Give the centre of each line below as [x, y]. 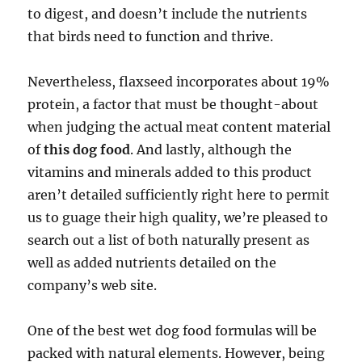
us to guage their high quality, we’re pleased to [178, 217]
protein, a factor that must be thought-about [173, 104]
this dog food [87, 149]
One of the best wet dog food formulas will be [173, 330]
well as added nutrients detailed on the [152, 262]
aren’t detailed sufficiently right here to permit [179, 194]
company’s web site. [93, 285]
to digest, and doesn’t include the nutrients [168, 13]
